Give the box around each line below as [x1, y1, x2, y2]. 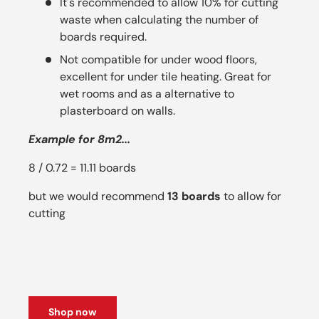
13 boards [167, 188, 221, 204]
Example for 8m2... [28, 131, 130, 147]
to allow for [221, 188, 281, 204]
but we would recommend [28, 188, 167, 204]
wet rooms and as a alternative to [60, 85, 234, 101]
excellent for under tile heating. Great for [60, 68, 271, 84]
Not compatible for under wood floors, [60, 51, 257, 67]
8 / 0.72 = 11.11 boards [28, 159, 136, 175]
